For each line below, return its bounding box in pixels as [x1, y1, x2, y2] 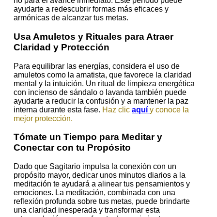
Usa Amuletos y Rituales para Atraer [14, 31, 173, 42]
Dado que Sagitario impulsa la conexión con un [14, 162, 176, 170]
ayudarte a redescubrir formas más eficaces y [14, 5, 169, 14]
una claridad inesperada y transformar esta [14, 205, 160, 214]
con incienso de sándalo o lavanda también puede [14, 88, 186, 96]
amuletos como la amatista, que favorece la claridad [14, 70, 191, 79]
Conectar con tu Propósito [14, 142, 131, 153]
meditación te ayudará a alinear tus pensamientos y [14, 179, 190, 188]
